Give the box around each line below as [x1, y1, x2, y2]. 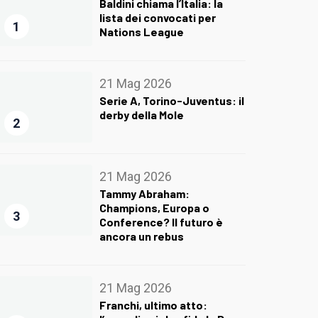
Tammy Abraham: [99, 187, 190, 201]
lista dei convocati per [99, 11, 216, 25]
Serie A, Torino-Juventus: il [99, 94, 244, 108]
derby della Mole [99, 108, 184, 122]
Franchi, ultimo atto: [99, 297, 207, 312]
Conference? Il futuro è [99, 215, 223, 229]
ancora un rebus [99, 229, 184, 243]
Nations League [99, 25, 184, 39]
